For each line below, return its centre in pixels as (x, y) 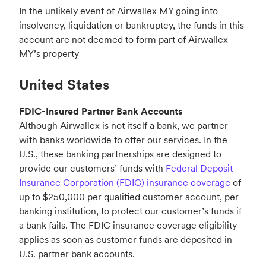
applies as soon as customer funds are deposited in (126, 240)
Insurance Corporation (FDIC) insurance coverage (125, 183)
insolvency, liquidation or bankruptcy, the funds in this (132, 25)
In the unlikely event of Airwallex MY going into (118, 11)
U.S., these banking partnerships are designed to (120, 154)
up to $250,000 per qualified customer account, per (129, 197)
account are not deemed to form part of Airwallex (123, 39)
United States (64, 85)
